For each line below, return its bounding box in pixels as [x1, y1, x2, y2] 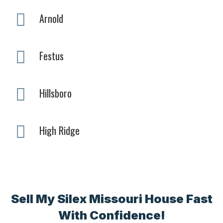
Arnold [39, 10, 63, 26]
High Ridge [39, 122, 80, 138]
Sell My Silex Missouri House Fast [10, 191, 213, 206]
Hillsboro [39, 85, 72, 101]
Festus [39, 48, 64, 63]
